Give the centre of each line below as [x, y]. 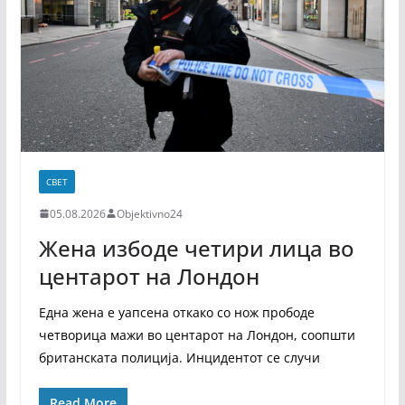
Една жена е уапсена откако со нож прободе [176, 312]
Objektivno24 [149, 213]
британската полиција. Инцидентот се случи [179, 357]
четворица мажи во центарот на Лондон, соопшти [197, 334]
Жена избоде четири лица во [196, 248]
